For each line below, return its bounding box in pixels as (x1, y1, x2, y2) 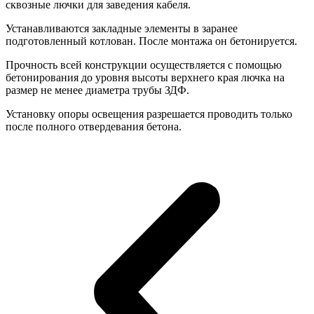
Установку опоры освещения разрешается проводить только (6, 107, 292, 120)
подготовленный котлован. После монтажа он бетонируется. (6, 34, 297, 47)
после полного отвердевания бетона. (6, 120, 182, 132)
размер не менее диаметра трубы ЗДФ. (6, 83, 189, 96)
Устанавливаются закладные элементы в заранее (6, 22, 238, 34)
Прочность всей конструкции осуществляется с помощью (6, 58, 282, 71)
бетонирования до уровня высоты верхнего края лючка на (6, 71, 285, 83)
